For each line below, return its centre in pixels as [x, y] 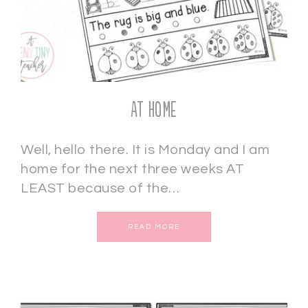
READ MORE [154, 227]
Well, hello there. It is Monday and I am [145, 150]
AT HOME [154, 110]
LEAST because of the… [100, 188]
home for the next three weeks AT [132, 169]
